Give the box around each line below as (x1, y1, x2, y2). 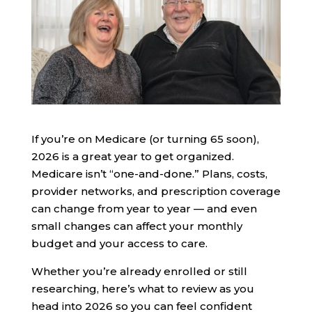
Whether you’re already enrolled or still (31, 265, 247, 279)
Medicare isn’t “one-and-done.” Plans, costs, (31, 167, 267, 181)
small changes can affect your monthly (31, 219, 242, 233)
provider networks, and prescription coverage (31, 185, 281, 198)
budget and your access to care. (31, 237, 208, 251)
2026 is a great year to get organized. (31, 150, 234, 164)
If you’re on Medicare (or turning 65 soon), (31, 132, 259, 146)
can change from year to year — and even (31, 202, 257, 216)
